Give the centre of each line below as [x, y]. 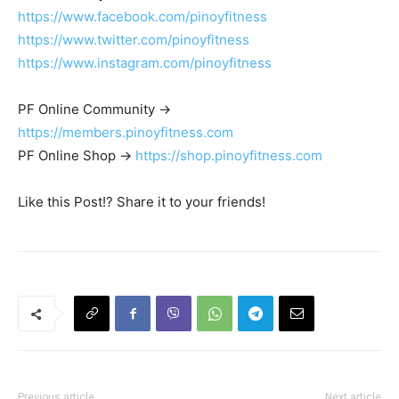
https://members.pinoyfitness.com [126, 133]
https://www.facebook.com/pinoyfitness [142, 17]
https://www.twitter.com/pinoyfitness [134, 40]
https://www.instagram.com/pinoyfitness [145, 63]
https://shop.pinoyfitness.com [229, 156]
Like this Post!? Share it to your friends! [142, 202]
